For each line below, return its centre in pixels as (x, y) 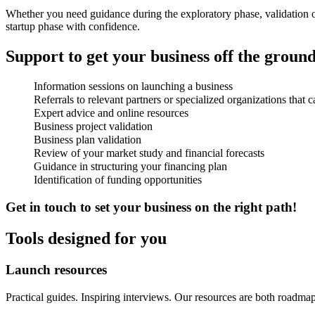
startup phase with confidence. (73, 26)
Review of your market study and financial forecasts (149, 153)
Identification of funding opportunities (118, 180)
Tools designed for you (86, 239)
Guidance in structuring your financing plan (130, 167)
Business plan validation (88, 140)
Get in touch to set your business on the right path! (151, 207)
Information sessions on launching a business (133, 86)
